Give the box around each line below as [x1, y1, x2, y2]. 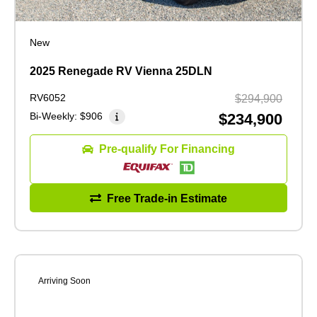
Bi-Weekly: [30, 110, 80, 122]
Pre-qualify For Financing [99, 143, 235, 156]
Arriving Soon [38, 276, 91, 287]
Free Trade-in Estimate [107, 192, 227, 204]
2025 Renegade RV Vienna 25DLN [30, 65, 212, 78]
